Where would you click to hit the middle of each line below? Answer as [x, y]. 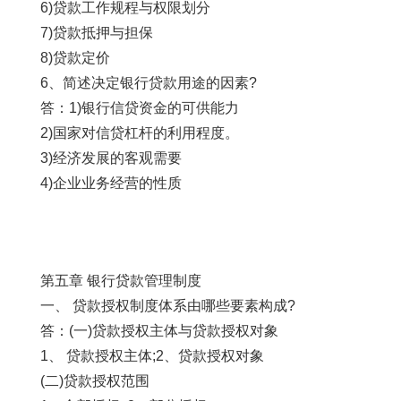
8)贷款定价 [75, 58]
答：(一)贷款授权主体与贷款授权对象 [159, 331]
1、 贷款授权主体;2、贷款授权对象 [152, 356]
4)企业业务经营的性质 [111, 183]
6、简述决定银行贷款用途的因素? [149, 83]
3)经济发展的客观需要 [111, 158]
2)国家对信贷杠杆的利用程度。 [140, 133]
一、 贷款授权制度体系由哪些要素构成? [168, 306]
